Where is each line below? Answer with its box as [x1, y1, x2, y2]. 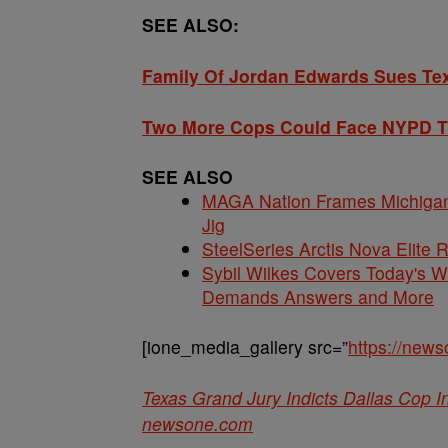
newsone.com [142, 411, 253, 436]
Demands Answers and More [202, 284, 434, 309]
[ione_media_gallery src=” [142, 334, 348, 359]
